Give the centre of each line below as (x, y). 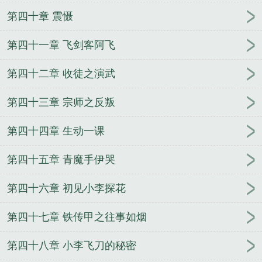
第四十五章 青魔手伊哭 (61, 159)
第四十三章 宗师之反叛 (61, 102)
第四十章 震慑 (40, 16)
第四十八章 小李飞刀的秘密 (72, 245)
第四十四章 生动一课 (56, 131)
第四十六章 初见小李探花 (66, 188)
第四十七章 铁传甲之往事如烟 (77, 217)
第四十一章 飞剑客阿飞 (61, 45)
